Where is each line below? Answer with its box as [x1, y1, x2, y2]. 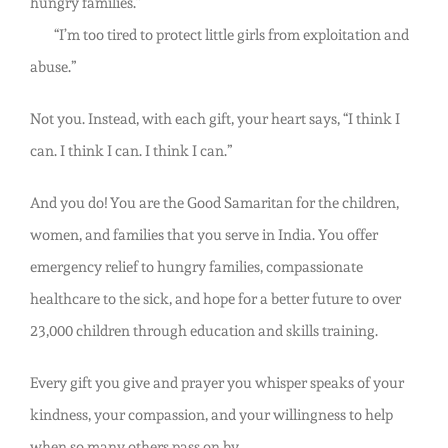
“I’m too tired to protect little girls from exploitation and [29, 26, 409, 45]
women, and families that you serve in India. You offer [29, 226, 378, 245]
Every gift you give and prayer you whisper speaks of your [29, 374, 404, 393]
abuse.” [29, 58, 77, 77]
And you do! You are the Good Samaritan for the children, [29, 194, 399, 213]
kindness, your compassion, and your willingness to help [29, 406, 393, 425]
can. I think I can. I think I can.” [29, 142, 236, 161]
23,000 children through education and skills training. [29, 322, 381, 341]
